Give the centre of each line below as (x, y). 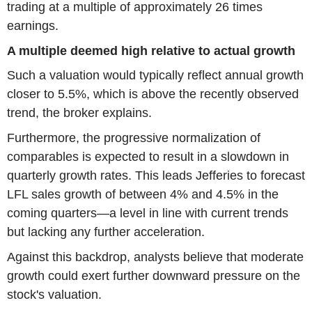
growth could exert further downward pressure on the (154, 275)
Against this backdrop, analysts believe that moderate (155, 257)
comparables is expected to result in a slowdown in (148, 156)
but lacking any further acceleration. (106, 232)
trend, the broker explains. (79, 113)
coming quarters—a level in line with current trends (148, 213)
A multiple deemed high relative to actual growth (151, 50)
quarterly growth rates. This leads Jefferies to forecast (156, 175)
